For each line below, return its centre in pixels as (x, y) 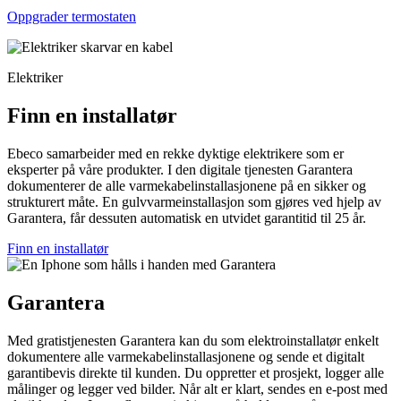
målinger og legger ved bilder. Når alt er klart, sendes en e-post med (197, 388)
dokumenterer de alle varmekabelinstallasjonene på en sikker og (187, 186)
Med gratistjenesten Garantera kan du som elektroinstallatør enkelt (193, 340)
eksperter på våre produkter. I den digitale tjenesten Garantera (180, 170)
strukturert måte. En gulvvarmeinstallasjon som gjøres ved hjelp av (194, 202)
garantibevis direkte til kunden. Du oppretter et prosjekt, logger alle (196, 372)
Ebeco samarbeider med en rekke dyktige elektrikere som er (175, 154)
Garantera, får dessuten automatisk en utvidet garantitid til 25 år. (187, 218)
